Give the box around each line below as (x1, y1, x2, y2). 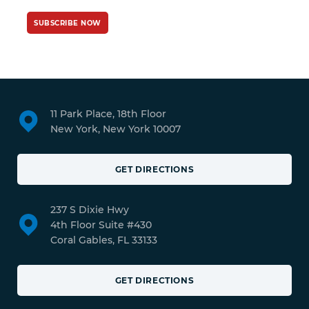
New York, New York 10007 (50, 122, 181, 135)
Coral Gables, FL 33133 (50, 233, 158, 246)
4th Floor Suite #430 (50, 218, 152, 231)
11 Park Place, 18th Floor (50, 107, 167, 120)
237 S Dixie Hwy (50, 203, 130, 216)
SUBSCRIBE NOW (34, 18, 101, 28)
